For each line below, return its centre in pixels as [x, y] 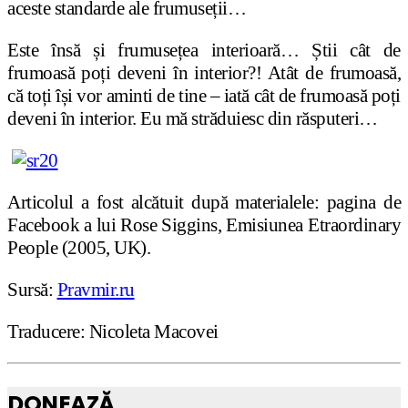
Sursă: [32, 290]
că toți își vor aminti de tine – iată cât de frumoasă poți [204, 96]
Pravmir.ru [96, 290]
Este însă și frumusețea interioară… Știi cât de [204, 51]
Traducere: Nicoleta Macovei [113, 332]
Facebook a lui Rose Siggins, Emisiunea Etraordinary [204, 225]
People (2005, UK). [79, 248]
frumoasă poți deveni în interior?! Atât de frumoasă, [204, 73]
